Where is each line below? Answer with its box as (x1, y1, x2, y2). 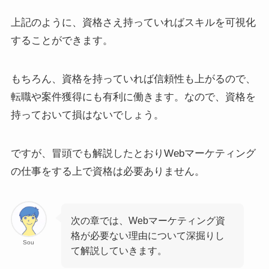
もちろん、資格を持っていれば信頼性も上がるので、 (10, 73, 256, 85)
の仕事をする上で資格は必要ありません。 (10, 165, 205, 177)
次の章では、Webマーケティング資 (71, 214, 226, 226)
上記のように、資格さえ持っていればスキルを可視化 (10, 16, 256, 28)
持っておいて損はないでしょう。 (10, 109, 164, 121)
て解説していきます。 (71, 244, 168, 256)
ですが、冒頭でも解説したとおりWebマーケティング (10, 147, 256, 159)
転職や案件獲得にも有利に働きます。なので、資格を (10, 91, 256, 103)
